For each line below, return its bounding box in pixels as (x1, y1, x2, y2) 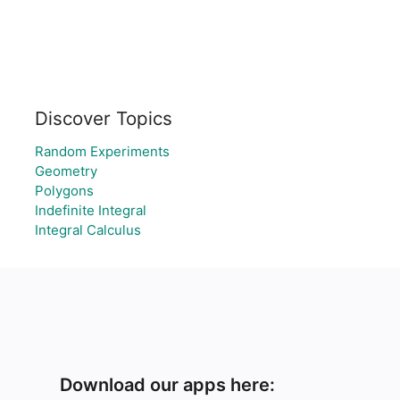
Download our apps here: (60, 374, 276, 396)
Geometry (34, 162, 97, 179)
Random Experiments (34, 143, 170, 160)
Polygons (34, 182, 94, 199)
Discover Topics (34, 107, 172, 129)
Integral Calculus (34, 221, 141, 238)
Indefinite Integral (34, 202, 146, 219)
